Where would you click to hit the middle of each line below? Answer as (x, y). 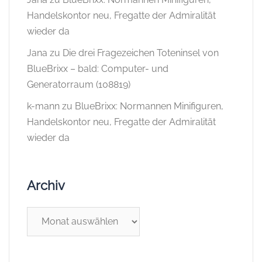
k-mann (43, 106)
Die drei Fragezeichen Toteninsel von (141, 53)
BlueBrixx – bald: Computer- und (98, 68)
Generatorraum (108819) (79, 84)
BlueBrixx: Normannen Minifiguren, (149, 106)
